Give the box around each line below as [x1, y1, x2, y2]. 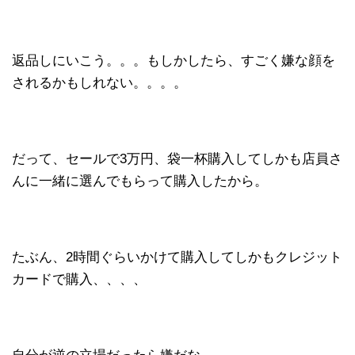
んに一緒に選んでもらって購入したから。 [12, 174, 268, 189]
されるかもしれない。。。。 [12, 75, 187, 90]
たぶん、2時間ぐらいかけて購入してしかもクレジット [12, 250, 342, 265]
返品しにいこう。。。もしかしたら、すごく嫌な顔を [12, 53, 335, 68]
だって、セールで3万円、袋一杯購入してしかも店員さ [12, 151, 342, 166]
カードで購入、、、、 [12, 272, 147, 287]
